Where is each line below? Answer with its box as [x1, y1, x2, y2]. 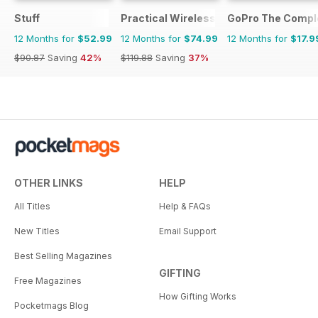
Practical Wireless [121, 11, 216, 24]
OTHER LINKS [14, 176, 83, 189]
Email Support [159, 225, 216, 236]
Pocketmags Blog [14, 300, 89, 311]
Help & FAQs [159, 200, 211, 212]
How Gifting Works [159, 290, 236, 302]
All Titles [14, 200, 50, 212]
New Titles [14, 225, 60, 236]
